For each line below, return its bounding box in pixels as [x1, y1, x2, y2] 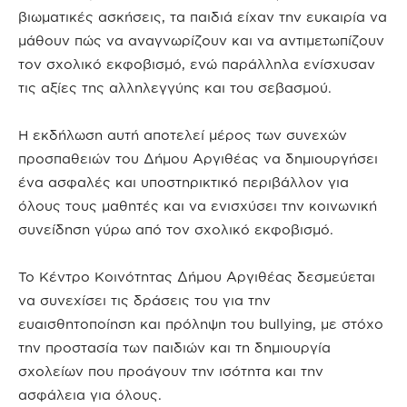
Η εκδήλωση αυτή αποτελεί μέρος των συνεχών [18, 127, 347, 143]
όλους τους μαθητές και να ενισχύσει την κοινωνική [18, 198, 377, 213]
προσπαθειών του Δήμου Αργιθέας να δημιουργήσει [18, 151, 378, 166]
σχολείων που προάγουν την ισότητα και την [18, 363, 323, 379]
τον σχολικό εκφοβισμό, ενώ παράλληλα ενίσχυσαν [18, 56, 375, 72]
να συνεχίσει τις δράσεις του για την [18, 293, 271, 308]
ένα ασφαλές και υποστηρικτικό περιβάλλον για [18, 174, 349, 190]
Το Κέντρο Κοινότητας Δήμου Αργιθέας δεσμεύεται [18, 269, 375, 284]
